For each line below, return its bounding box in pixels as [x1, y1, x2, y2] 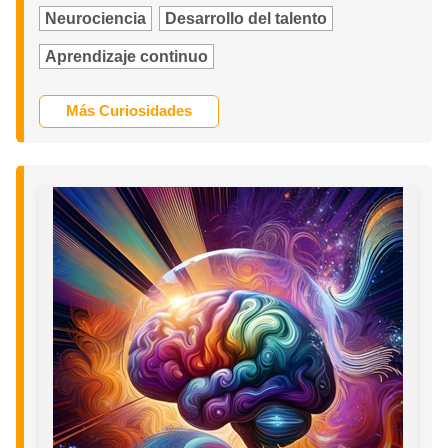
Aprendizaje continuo [45, 48, 209, 66]
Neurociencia [45, 10, 147, 28]
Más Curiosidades [66, 102, 193, 120]
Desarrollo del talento [165, 10, 328, 28]
